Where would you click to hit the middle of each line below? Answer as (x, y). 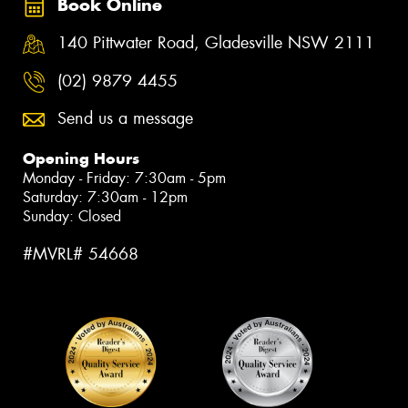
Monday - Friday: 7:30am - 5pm (124, 178)
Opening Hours (81, 159)
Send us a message (125, 119)
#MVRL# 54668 (81, 255)
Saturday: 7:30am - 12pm (105, 198)
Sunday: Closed (72, 217)
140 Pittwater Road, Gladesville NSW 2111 (216, 43)
